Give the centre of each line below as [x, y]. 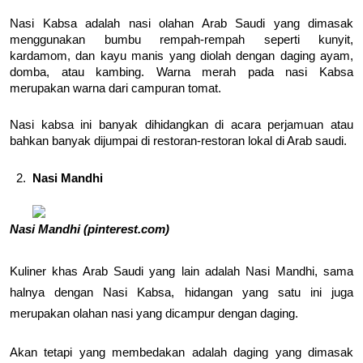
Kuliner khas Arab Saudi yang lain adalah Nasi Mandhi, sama [181, 271]
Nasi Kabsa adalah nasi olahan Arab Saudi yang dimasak [181, 23]
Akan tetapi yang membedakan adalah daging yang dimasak [181, 352]
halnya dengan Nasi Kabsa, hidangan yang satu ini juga [181, 292]
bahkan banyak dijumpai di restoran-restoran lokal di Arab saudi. [178, 141]
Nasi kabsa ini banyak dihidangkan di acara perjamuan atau [181, 124]
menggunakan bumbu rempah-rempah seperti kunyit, [181, 39]
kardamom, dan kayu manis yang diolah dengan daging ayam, [181, 56]
